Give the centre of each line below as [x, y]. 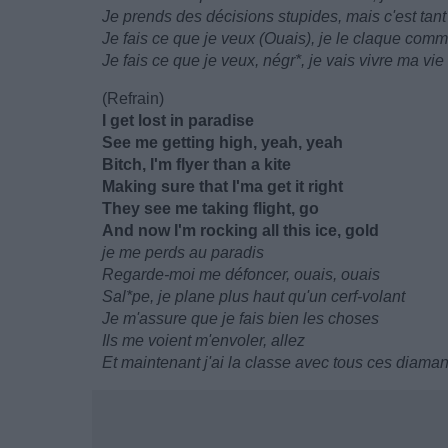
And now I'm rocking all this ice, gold [240, 230]
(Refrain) [133, 98]
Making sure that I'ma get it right [222, 186]
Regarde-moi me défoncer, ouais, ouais [241, 274]
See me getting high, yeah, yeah [222, 142]
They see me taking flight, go [210, 208]
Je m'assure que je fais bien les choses [240, 318]
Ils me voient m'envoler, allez [203, 340]
